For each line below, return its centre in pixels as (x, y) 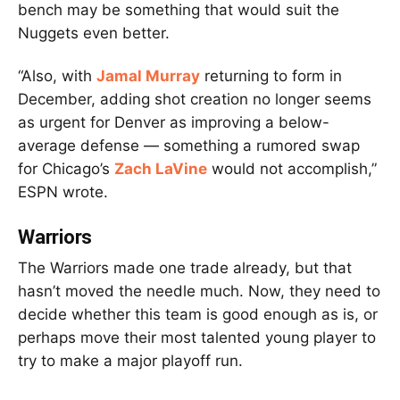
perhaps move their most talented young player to (197, 337)
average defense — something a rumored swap (189, 145)
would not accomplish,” (292, 168)
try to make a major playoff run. (130, 360)
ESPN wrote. (63, 192)
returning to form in (271, 75)
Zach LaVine (161, 168)
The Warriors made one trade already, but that (185, 267)
